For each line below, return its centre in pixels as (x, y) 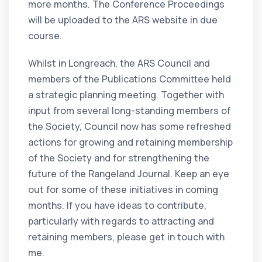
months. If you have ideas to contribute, (118, 206)
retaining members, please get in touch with (127, 237)
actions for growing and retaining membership (131, 142)
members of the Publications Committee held (130, 79)
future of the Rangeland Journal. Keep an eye (129, 174)
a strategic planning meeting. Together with (126, 95)
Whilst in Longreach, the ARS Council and (119, 63)
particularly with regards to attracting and (121, 221)
